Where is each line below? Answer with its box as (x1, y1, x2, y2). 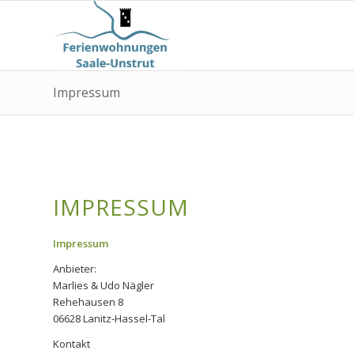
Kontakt (53, 337, 90, 352)
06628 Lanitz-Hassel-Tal (53, 311, 165, 326)
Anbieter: (53, 262, 96, 277)
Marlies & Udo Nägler (53, 278, 154, 293)
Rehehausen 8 (53, 295, 123, 310)
